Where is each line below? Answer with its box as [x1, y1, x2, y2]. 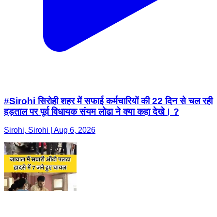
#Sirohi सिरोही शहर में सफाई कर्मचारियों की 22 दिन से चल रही [4, 95, 213, 106]
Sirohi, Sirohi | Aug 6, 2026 [4, 126, 95, 135]
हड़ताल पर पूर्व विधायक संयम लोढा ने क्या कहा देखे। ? [4, 106, 179, 117]
